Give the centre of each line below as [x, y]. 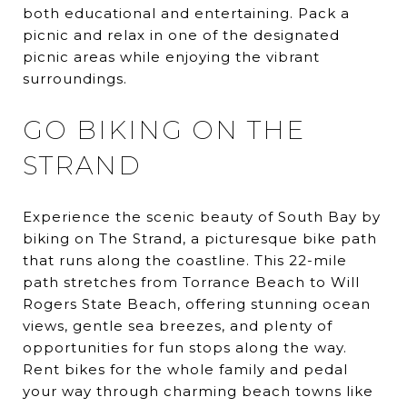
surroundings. [75, 79]
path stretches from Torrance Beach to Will [191, 283]
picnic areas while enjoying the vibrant [171, 57]
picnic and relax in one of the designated [181, 35]
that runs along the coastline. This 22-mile [185, 261]
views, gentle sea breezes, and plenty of [178, 326]
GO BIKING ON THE [164, 130]
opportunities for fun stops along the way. [185, 348]
